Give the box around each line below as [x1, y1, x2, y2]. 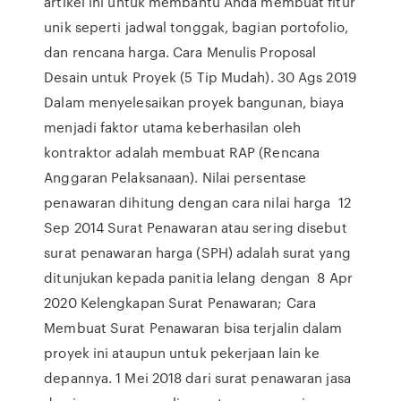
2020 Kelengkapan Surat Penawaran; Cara [44, 293, 317, 312]
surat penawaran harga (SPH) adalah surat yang [44, 243, 351, 262]
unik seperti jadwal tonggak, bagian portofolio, [44, 17, 348, 37]
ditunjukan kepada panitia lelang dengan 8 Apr [44, 268, 353, 287]
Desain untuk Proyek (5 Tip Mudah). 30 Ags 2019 [44, 67, 356, 87]
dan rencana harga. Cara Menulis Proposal [44, 42, 317, 62]
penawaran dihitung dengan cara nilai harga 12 [44, 192, 351, 212]
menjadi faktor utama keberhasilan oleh [44, 117, 302, 137]
